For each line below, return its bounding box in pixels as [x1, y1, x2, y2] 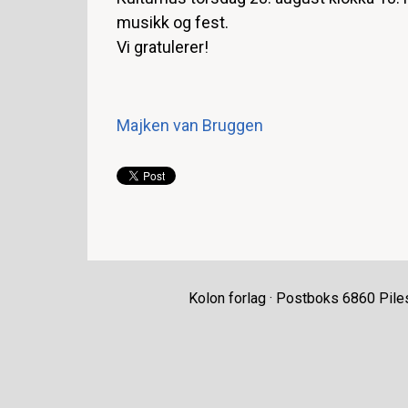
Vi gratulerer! [117, 37, 209, 56]
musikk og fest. [117, 13, 229, 32]
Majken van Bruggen [117, 116, 263, 135]
